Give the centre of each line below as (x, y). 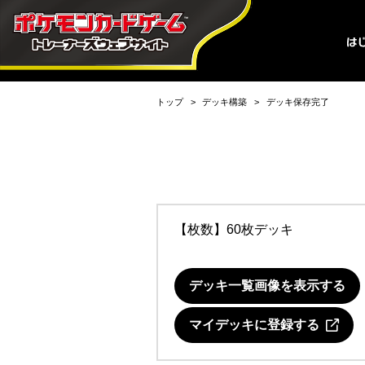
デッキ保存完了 (297, 102)
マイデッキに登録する (257, 325)
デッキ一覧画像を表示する (267, 286)
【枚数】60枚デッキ (234, 229)
